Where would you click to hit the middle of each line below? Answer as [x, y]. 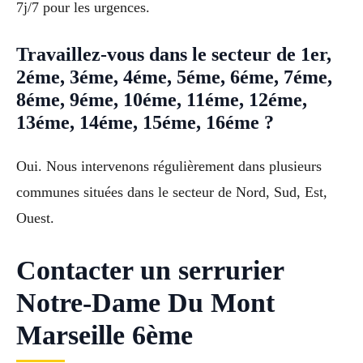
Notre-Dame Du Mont [145, 303]
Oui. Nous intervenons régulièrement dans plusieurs [169, 167]
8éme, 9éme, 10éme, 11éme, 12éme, [162, 100]
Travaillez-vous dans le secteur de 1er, [174, 55]
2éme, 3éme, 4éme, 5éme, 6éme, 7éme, [174, 77]
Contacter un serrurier [150, 271]
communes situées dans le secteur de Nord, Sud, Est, [172, 192]
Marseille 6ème [105, 335]
